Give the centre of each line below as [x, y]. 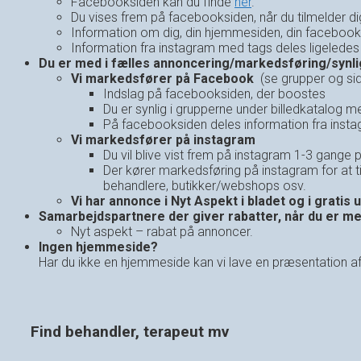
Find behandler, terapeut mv [130, 332]
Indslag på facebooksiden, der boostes [214, 94]
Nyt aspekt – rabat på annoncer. [162, 232]
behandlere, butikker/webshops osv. [205, 186]
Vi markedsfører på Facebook [164, 79]
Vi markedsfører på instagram [165, 140]
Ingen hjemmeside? [98, 247]
